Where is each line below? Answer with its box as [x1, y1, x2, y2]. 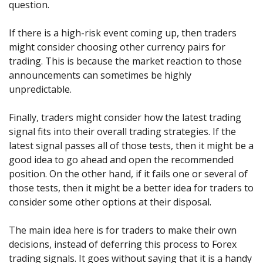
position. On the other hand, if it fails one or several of [9, 167, 248, 181]
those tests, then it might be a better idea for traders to [9, 181, 254, 195]
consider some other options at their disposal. [9, 195, 211, 209]
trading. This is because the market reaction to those [9, 55, 242, 68]
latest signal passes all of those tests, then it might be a [9, 139, 254, 153]
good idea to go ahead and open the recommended [9, 153, 234, 167]
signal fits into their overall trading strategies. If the [9, 125, 236, 139]
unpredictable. [9, 83, 72, 96]
